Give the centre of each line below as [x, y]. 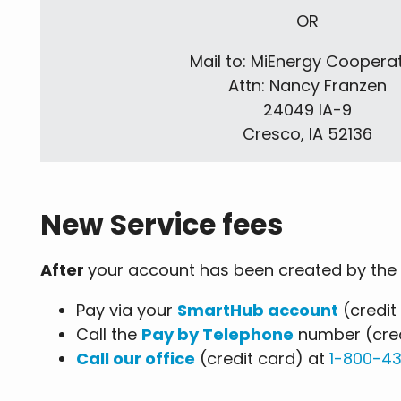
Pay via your [127, 311]
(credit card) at [262, 359]
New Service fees [162, 225]
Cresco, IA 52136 [307, 134]
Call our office [136, 359]
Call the [109, 335]
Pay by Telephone [218, 335]
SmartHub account [258, 311]
